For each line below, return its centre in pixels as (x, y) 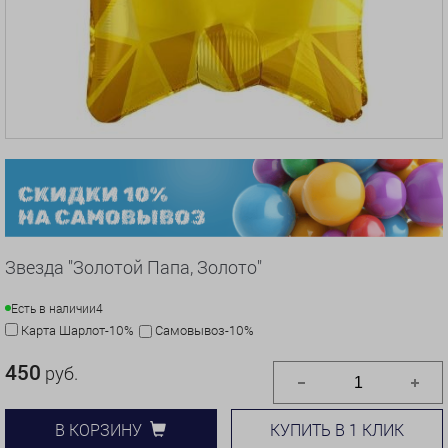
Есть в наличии (53, 307)
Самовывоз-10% (204, 329)
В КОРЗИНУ (99, 430)
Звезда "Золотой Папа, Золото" (133, 266)
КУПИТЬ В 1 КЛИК (337, 429)
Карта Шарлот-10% (77, 329)
